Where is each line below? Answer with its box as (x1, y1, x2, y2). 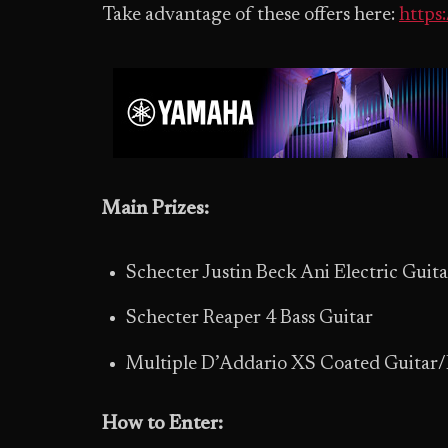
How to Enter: (102, 414, 223, 434)
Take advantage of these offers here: (102, 5, 399, 25)
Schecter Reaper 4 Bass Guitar (126, 309, 373, 329)
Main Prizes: (102, 199, 209, 219)
